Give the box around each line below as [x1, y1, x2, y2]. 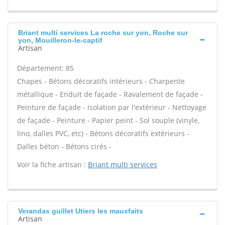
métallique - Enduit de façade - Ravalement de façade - [17, 89, 203, 99]
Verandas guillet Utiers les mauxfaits [18, 207, 143, 215]
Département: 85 [17, 63, 74, 73]
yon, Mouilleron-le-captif [18, 36, 102, 44]
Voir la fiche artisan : [17, 160, 88, 169]
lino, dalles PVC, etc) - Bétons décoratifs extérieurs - [17, 129, 189, 138]
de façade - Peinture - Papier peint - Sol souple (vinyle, [17, 116, 199, 125]
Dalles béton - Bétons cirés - [17, 142, 111, 151]
